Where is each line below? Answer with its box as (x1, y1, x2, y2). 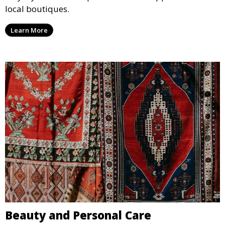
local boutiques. (5, 3, 69, 15)
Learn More (11, 25, 48, 35)
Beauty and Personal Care (5, 207, 151, 222)
